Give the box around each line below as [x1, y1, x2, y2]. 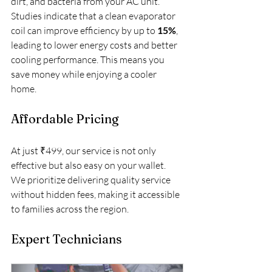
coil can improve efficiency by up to [11, 24, 157, 36]
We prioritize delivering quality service [11, 174, 172, 186]
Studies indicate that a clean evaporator [11, 10, 177, 22]
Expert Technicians [11, 231, 122, 246]
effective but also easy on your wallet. [11, 159, 168, 171]
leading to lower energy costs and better [11, 39, 179, 51]
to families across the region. [11, 203, 131, 215]
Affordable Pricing [11, 111, 119, 126]
